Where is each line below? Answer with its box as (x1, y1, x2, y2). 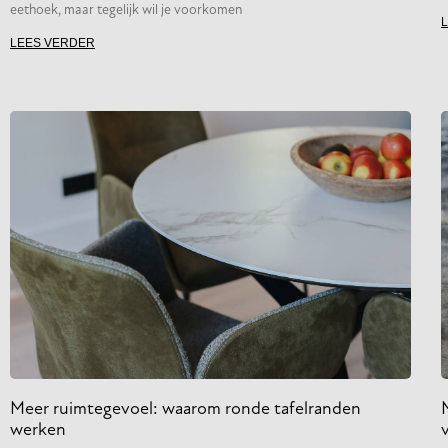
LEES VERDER (10, 35, 95, 50)
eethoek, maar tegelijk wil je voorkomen (10, 2, 242, 18)
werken (10, 421, 66, 441)
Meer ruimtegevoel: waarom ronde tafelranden (10, 400, 361, 420)
